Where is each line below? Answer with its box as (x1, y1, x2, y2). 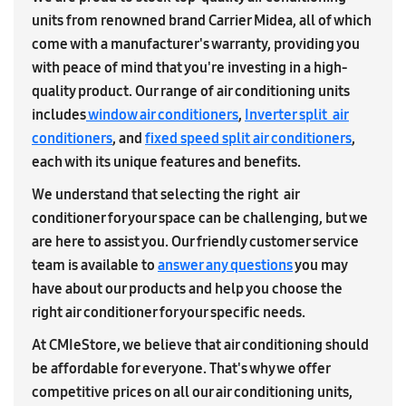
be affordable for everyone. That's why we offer (32, 360, 330, 377)
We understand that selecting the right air (32, 186, 299, 203)
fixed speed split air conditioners (145, 130, 352, 147)
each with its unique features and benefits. (32, 153, 301, 170)
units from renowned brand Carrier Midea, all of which (32, 12, 372, 29)
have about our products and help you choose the (32, 280, 343, 297)
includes (32, 106, 86, 123)
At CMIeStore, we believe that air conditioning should (32, 336, 369, 353)
